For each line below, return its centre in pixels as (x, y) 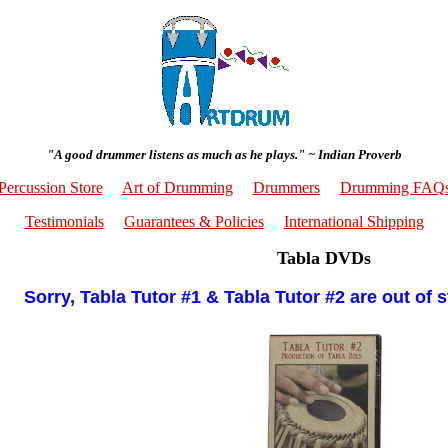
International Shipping (353, 221)
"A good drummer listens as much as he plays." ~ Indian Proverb (224, 154)
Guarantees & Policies (193, 221)
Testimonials (64, 221)
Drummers (286, 187)
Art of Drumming (177, 187)
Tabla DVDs (324, 258)
